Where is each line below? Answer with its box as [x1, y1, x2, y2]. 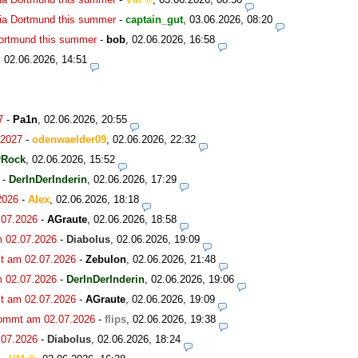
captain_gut [125, 13, 183, 26]
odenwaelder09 [32, 133, 106, 145]
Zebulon [86, 253, 126, 265]
